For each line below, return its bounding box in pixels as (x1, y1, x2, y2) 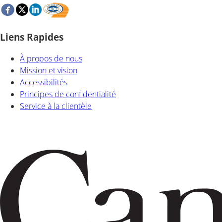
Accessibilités (20, 76, 67, 88)
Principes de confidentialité (20, 88, 116, 100)
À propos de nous (20, 53, 82, 64)
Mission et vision (20, 64, 77, 76)
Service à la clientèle (20, 100, 92, 111)
